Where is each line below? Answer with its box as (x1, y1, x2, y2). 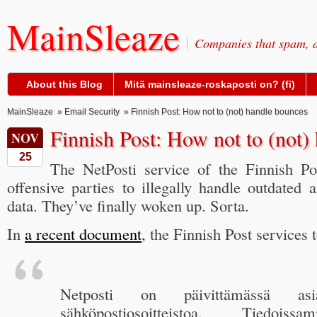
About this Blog (26, 79, 103, 90)
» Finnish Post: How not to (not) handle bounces (120, 107, 308, 117)
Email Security (64, 107, 120, 117)
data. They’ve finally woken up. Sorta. (7, 195, 249, 216)
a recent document (25, 223, 142, 244)
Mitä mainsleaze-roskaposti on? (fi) (125, 79, 295, 90)
